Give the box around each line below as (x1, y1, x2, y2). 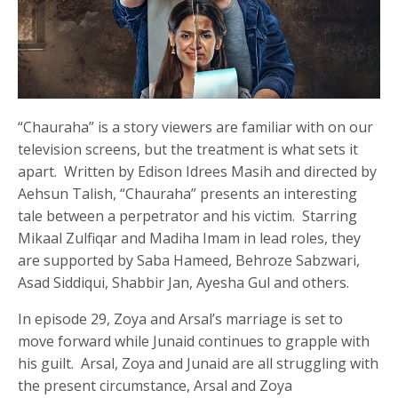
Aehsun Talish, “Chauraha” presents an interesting (18, 184, 358, 204)
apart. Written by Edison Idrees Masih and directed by (18, 162, 378, 182)
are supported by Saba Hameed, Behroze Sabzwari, (18, 251, 361, 271)
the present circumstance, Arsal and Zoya (18, 376, 293, 396)
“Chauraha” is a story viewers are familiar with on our (18, 117, 374, 138)
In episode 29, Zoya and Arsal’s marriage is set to (18, 309, 344, 330)
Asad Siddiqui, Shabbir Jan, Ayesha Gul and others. (18, 273, 350, 293)
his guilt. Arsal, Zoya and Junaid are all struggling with (18, 354, 379, 374)
